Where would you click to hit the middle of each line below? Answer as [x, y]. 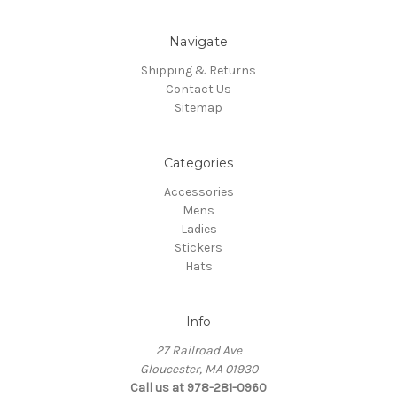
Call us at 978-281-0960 [198, 387]
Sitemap [198, 107]
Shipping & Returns [198, 70]
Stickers [198, 247]
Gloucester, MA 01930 [198, 369]
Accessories [198, 191]
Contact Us [198, 89]
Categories [198, 163]
